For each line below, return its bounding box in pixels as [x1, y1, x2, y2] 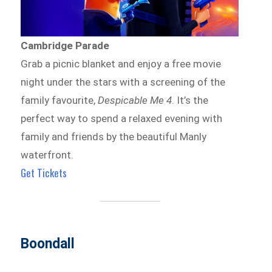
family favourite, [21, 94, 98, 107]
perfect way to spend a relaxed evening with [21, 112, 223, 125]
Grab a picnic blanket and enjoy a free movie [21, 58, 222, 70]
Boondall [21, 236, 75, 253]
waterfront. [21, 149, 74, 161]
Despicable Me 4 [98, 94, 172, 107]
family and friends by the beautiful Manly [21, 131, 207, 143]
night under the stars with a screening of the [21, 76, 226, 89]
